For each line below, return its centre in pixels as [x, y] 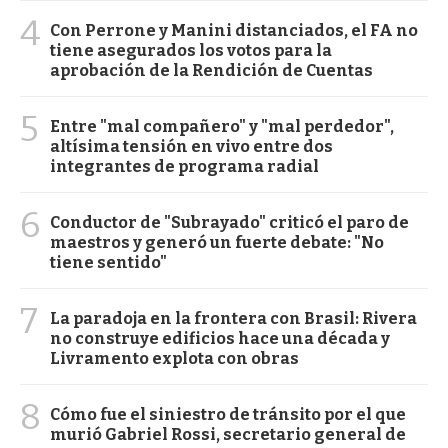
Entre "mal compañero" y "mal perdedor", [222, 126]
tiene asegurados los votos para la [191, 50]
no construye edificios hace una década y [220, 338]
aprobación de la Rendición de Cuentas [211, 70]
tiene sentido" [108, 262]
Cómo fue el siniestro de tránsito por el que [228, 414]
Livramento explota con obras [174, 358]
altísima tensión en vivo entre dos [191, 146]
